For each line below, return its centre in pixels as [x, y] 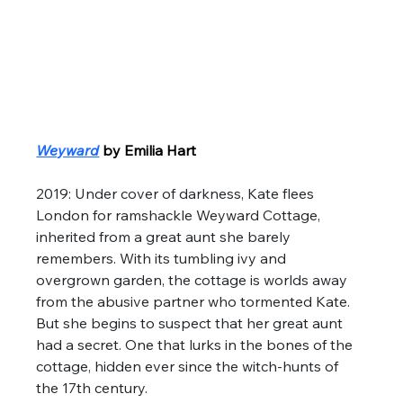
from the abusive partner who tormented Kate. [195, 302]
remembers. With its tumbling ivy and [163, 259]
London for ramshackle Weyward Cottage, [180, 215]
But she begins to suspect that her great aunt [192, 323]
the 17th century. [94, 388]
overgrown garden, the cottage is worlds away [194, 280]
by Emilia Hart [150, 151]
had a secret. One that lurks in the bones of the [197, 345]
